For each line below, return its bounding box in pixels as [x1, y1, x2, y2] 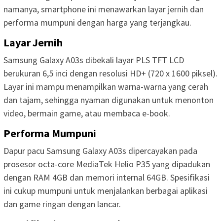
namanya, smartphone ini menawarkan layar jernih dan [3, 3, 204, 15]
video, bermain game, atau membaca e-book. [3, 108, 170, 119]
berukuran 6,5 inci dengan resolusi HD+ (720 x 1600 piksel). [3, 68, 218, 79]
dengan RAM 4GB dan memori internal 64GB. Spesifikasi [3, 172, 210, 184]
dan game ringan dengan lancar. [3, 198, 121, 210]
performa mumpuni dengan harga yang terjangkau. [3, 17, 191, 29]
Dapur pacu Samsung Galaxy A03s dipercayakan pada [3, 145, 197, 157]
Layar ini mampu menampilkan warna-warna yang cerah [3, 81, 208, 93]
